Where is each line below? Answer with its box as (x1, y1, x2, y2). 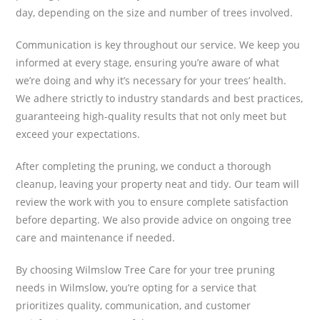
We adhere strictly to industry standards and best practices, (16, 91, 304, 105)
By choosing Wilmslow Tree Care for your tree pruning (16, 262, 276, 276)
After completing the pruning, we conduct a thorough (16, 159, 272, 173)
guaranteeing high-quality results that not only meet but (16, 109, 287, 123)
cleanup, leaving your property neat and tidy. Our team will (16, 176, 300, 191)
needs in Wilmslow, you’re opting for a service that (16, 280, 257, 294)
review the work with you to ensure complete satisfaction (16, 194, 289, 209)
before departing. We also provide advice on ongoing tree (16, 212, 292, 226)
